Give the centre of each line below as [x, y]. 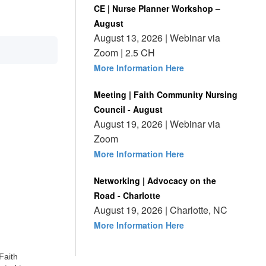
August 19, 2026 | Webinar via [157, 124]
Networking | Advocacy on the [155, 180]
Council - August [128, 109]
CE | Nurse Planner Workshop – [157, 8]
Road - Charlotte [127, 195]
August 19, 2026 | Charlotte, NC [161, 210]
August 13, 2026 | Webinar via [157, 38]
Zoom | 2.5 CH [124, 53]
